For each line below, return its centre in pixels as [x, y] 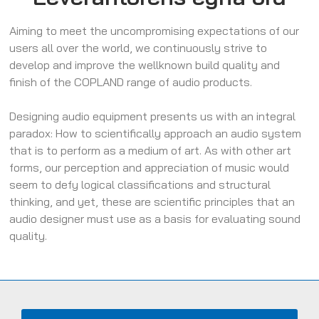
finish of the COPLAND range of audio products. [131, 82]
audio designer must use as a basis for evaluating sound [155, 219]
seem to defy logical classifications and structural [140, 185]
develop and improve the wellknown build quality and [145, 65]
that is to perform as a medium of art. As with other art [151, 151]
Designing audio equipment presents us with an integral [153, 116]
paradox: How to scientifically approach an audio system [156, 134]
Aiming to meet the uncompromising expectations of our [155, 31]
